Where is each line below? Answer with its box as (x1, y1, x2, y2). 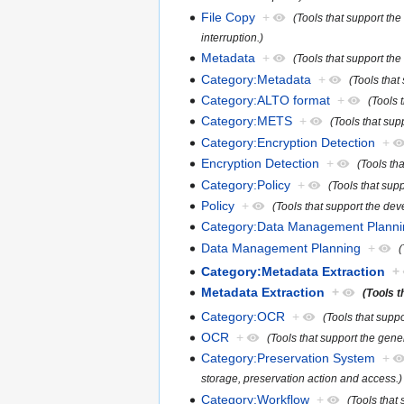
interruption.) (201, 31, 264, 43)
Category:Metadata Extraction (201, 263, 386, 279)
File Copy (201, 9, 256, 24)
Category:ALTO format (201, 93, 331, 108)
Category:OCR (201, 308, 286, 324)
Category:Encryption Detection (201, 134, 376, 150)
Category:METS (201, 114, 293, 129)
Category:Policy (201, 177, 291, 192)
